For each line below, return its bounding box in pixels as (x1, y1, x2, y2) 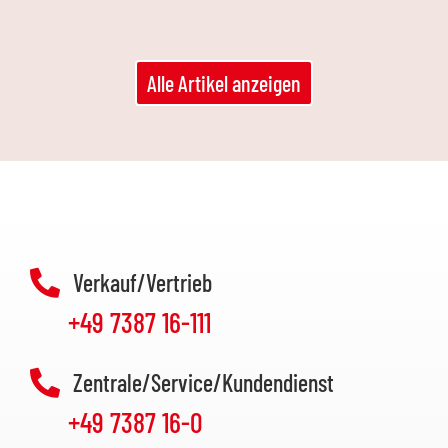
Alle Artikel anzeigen (147, 70, 301, 96)
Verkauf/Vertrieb (72, 268, 212, 297)
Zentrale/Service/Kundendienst (72, 368, 334, 397)
